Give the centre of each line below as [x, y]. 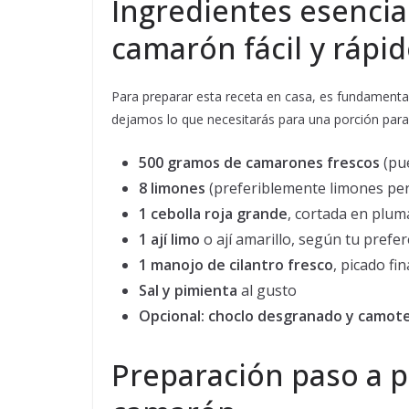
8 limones [172, 189]
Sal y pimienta [188, 291]
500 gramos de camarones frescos [259, 163]
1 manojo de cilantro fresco [236, 265]
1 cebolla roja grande [213, 214]
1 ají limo [169, 240]
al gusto [267, 291]
